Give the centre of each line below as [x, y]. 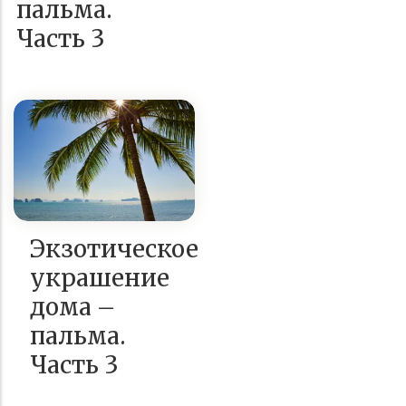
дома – [72, 307]
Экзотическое [114, 249]
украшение [100, 278]
